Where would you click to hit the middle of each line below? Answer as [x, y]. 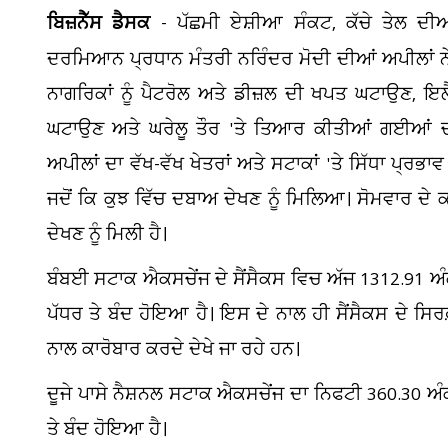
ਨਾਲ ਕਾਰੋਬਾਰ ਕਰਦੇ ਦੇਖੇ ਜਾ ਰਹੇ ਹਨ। [173, 350]
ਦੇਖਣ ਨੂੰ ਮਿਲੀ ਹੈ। [107, 235]
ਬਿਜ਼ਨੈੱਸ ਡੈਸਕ [99, 25]
